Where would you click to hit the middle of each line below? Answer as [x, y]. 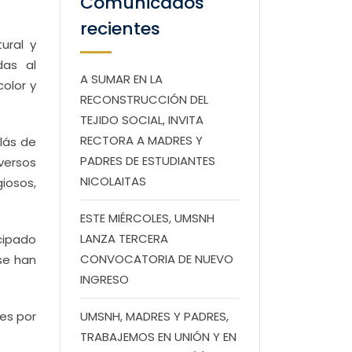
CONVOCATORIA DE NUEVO [157, 259]
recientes [120, 29]
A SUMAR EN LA [121, 79]
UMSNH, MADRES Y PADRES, [154, 316]
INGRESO [104, 279]
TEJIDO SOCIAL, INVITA [142, 120]
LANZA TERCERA [124, 238]
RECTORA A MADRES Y [141, 140]
